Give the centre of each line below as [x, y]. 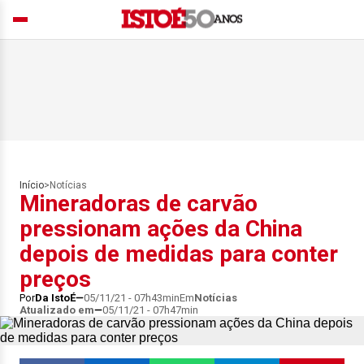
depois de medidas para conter [179, 254]
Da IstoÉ [55, 298]
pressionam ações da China [161, 229]
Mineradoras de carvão [139, 204]
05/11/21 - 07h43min [132, 298]
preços [55, 279]
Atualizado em [57, 310]
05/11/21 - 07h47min [150, 310]
